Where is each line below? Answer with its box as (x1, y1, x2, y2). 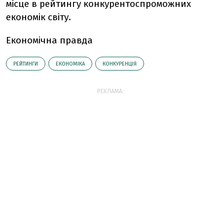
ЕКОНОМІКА (56, 61, 85, 67)
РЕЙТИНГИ (13, 61, 38, 67)
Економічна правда (6, 35, 93, 46)
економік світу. (6, 11, 71, 23)
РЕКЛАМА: (97, 88, 124, 95)
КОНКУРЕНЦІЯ (103, 61, 137, 67)
